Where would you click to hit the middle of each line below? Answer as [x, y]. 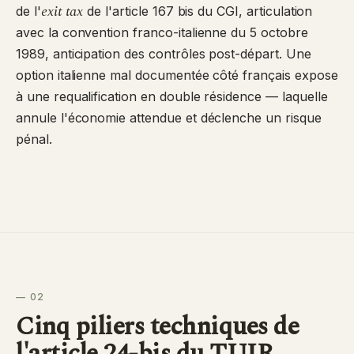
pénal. [34, 139]
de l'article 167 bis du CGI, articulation [198, 11]
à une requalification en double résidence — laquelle [172, 96]
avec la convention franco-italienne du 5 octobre [162, 32]
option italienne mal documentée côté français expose [177, 75]
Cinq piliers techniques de [158, 327]
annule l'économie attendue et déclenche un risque [169, 118]
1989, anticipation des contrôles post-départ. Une [164, 54]
